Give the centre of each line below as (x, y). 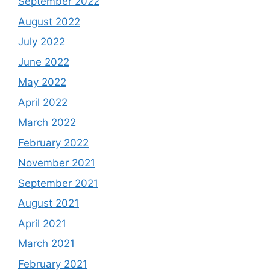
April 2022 (43, 102)
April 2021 (42, 223)
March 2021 (46, 244)
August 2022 (49, 21)
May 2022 (42, 82)
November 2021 (57, 163)
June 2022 (44, 62)
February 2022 (53, 143)
